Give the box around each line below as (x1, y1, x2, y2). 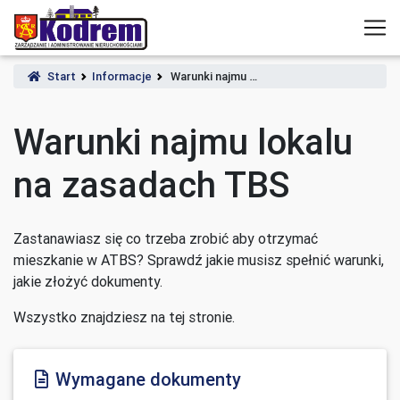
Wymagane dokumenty (55, 368, 241, 390)
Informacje (92, 69, 152, 84)
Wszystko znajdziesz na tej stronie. (13, 308, 235, 326)
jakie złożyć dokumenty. (13, 272, 162, 290)
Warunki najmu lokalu (13, 120, 353, 163)
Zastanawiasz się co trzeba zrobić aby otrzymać (13, 229, 318, 247)
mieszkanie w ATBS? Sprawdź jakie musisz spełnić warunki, (13, 251, 384, 269)
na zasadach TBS (13, 162, 289, 206)
